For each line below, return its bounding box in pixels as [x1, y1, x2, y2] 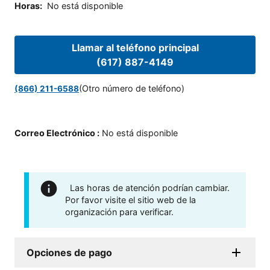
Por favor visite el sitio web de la [65, 195, 196, 206]
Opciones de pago [27, 246, 112, 259]
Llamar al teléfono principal [71, 41, 199, 54]
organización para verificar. [65, 207, 174, 218]
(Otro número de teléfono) [79, 83, 184, 94]
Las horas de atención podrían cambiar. [70, 183, 230, 193]
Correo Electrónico [14, 128, 95, 139]
